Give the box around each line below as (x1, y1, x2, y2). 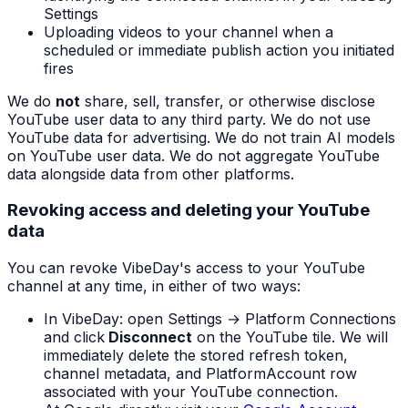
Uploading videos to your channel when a (44, 22, 333, 41)
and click (44, 328, 105, 347)
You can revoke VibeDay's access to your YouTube (7, 259, 365, 278)
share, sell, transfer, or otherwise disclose (80, 91, 375, 110)
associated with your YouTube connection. (44, 382, 338, 402)
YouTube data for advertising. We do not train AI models (7, 127, 395, 147)
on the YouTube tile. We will (192, 328, 388, 347)
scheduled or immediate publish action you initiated (44, 40, 394, 59)
